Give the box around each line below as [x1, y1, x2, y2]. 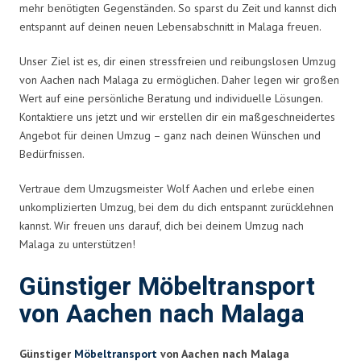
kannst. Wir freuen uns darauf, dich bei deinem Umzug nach [19, 218, 304, 233]
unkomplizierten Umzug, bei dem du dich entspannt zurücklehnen [19, 199, 334, 214]
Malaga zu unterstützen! [19, 236, 135, 251]
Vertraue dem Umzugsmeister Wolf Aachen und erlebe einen [19, 180, 314, 196]
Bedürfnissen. [19, 146, 85, 161]
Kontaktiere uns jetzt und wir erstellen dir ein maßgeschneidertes [19, 109, 335, 124]
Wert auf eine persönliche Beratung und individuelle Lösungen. [19, 90, 322, 106]
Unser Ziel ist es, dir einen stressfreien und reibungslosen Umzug [19, 53, 336, 68]
